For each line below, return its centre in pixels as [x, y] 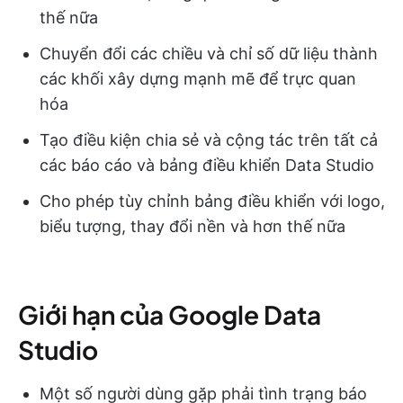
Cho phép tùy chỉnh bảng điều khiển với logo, [212, 201]
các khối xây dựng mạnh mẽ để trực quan [198, 79]
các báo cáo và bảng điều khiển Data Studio [207, 165]
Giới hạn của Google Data [170, 314]
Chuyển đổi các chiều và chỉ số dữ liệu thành [209, 54]
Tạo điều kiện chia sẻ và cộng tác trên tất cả [209, 140]
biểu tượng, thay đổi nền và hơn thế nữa [193, 226]
